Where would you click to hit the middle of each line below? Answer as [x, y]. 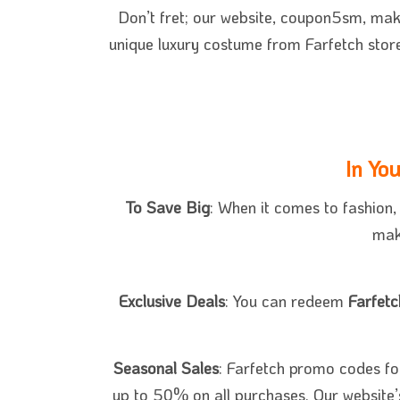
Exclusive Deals [171, 301]
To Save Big [167, 208]
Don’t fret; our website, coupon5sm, [244, 17]
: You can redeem [286, 301]
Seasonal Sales [166, 368]
